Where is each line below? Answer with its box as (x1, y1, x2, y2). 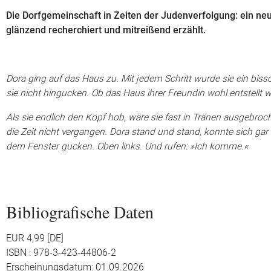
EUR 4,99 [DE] (6, 233, 64, 244)
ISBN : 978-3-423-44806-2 (6, 247, 116, 258)
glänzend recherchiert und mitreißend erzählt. (6, 25, 206, 36)
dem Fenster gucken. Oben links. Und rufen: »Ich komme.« (6, 141, 248, 152)
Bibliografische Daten (6, 200, 154, 223)
